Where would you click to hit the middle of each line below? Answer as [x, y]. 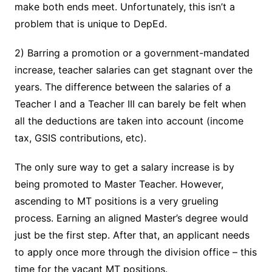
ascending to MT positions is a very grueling [116, 201]
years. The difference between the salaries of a [122, 87]
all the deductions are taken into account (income [129, 121]
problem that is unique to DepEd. [90, 24]
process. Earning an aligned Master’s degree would [131, 218]
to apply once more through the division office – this [135, 252]
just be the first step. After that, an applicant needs [132, 235]
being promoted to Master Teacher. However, [119, 184]
